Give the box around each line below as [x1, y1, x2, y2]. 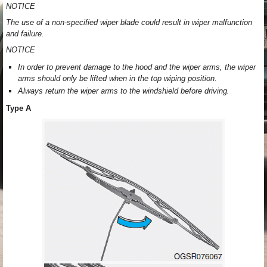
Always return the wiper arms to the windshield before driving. [18, 86, 229, 95]
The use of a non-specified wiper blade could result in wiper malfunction [6, 18, 252, 27]
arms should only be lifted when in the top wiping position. [18, 74, 217, 83]
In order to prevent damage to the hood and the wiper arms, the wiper [18, 63, 256, 72]
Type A [6, 104, 31, 113]
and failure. [6, 29, 44, 38]
